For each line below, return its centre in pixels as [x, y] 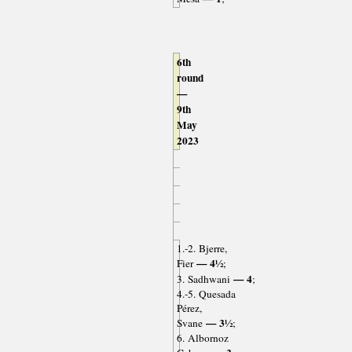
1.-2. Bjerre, [202, 249]
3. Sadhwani [203, 279]
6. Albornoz [202, 338]
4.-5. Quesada [206, 294]
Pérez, [189, 308]
